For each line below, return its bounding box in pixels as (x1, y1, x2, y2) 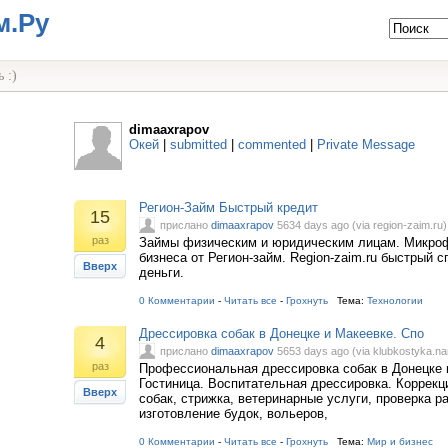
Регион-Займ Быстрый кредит (139, 200, 318, 215)
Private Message (317, 137, 415, 152)
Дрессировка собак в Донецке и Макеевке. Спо (139, 326, 424, 341)
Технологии (367, 295, 423, 306)
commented (238, 137, 306, 152)
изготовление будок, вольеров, (139, 406, 328, 421)
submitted (170, 137, 227, 152)
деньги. (139, 265, 184, 280)
